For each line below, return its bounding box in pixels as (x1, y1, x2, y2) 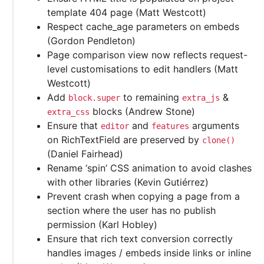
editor (101, 121, 129, 131)
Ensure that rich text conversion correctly (47, 233, 233, 245)
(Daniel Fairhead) (47, 148, 123, 160)
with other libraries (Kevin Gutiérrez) (47, 176, 209, 189)
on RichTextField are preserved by (47, 134, 202, 146)
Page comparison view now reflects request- (47, 49, 247, 61)
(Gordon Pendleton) (47, 35, 136, 47)
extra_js (182, 93, 220, 103)
